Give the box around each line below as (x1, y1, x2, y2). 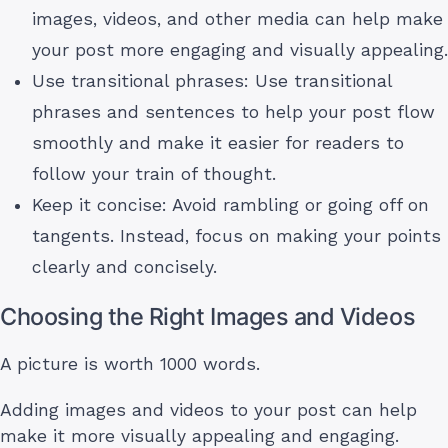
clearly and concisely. (32, 256, 217, 277)
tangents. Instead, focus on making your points (32, 225, 441, 246)
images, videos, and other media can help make (32, 8, 443, 29)
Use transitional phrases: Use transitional (32, 70, 392, 91)
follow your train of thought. (32, 163, 276, 184)
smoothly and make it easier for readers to (32, 132, 404, 153)
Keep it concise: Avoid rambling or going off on (32, 194, 429, 215)
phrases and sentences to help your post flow (32, 101, 435, 122)
